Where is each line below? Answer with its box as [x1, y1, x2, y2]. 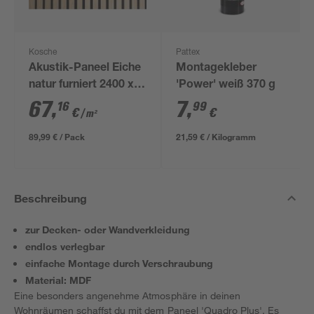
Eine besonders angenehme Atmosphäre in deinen [14, 289, 240, 301]
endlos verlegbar [25, 240, 105, 252]
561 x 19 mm [29, 97, 97, 108]
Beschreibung [14, 191, 88, 205]
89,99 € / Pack [29, 131, 86, 142]
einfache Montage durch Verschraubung [25, 257, 213, 269]
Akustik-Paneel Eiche [29, 63, 142, 74]
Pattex [176, 48, 200, 57]
